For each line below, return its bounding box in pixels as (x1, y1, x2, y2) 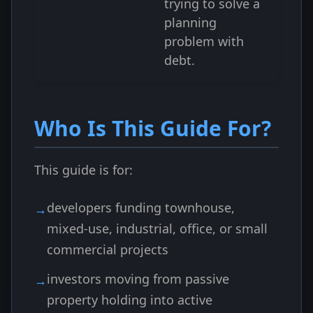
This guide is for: (34, 161, 133, 178)
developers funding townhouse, (47, 199, 235, 216)
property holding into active (47, 291, 212, 308)
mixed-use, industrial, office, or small (47, 220, 268, 237)
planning (164, 14, 217, 31)
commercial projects (47, 241, 168, 258)
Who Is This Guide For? (34, 114, 271, 143)
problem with (164, 33, 244, 50)
